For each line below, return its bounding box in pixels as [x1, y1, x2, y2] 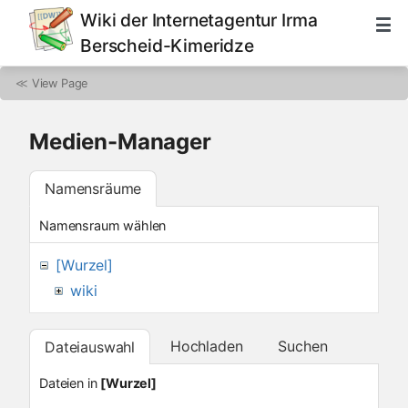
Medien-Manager [29, 127, 211, 155]
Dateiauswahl [45, 337, 136, 356]
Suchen [278, 336, 328, 355]
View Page [31, 76, 88, 90]
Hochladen [169, 336, 243, 355]
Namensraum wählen [39, 217, 167, 233]
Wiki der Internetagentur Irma [80, 9, 318, 31]
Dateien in [39, 374, 101, 391]
